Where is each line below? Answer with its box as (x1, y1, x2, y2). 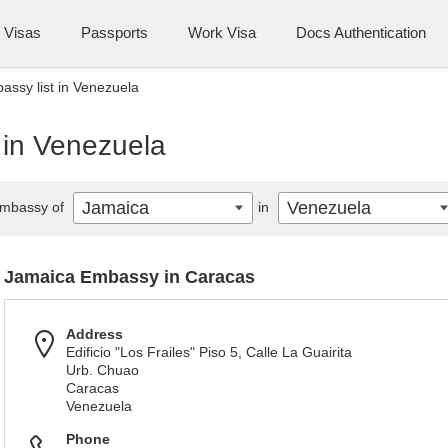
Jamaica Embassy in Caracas (4, 267, 255, 287)
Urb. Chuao (66, 362, 139, 378)
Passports (81, 24, 148, 41)
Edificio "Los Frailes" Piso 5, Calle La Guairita (66, 344, 352, 360)
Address (66, 326, 123, 342)
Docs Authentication (296, 24, 426, 41)
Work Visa (188, 24, 256, 41)
